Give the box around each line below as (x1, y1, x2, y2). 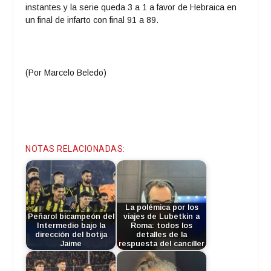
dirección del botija (34, 230, 107, 240)
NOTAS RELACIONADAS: (25, 143, 125, 154)
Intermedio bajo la (36, 221, 105, 230)
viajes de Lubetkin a (123, 212, 200, 221)
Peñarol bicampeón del (27, 212, 114, 221)
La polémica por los (125, 203, 198, 212)
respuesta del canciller (119, 240, 205, 249)
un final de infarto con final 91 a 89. (25, 15, 159, 25)
